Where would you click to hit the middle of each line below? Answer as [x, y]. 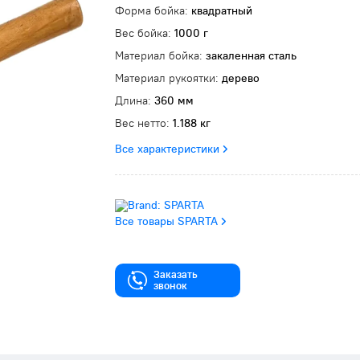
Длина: [135, 100]
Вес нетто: [144, 123]
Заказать [176, 274]
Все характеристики [167, 149]
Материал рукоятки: [168, 78]
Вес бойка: [145, 33]
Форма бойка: [153, 10]
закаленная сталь [251, 55]
